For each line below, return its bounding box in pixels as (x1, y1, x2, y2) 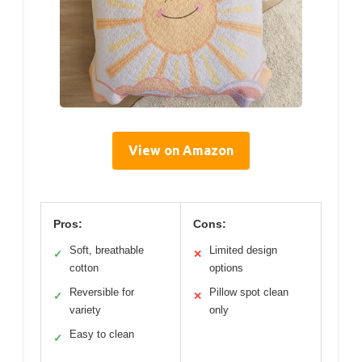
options (209, 261, 243, 274)
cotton (69, 261, 99, 274)
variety (69, 303, 101, 316)
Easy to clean (69, 327, 134, 340)
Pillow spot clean (209, 285, 288, 298)
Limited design (209, 243, 277, 256)
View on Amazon (128, 142, 234, 158)
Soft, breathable (69, 243, 144, 256)
